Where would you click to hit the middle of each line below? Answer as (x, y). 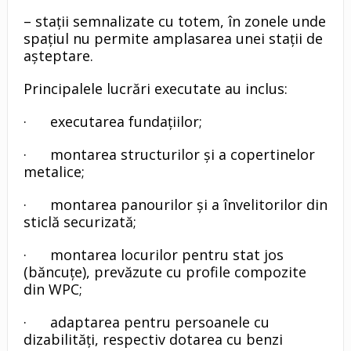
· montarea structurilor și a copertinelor (169, 155)
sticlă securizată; (80, 222)
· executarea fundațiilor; (112, 122)
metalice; (54, 172)
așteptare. (58, 56)
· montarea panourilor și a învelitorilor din (175, 205)
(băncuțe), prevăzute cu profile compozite (165, 272)
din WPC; (52, 289)
